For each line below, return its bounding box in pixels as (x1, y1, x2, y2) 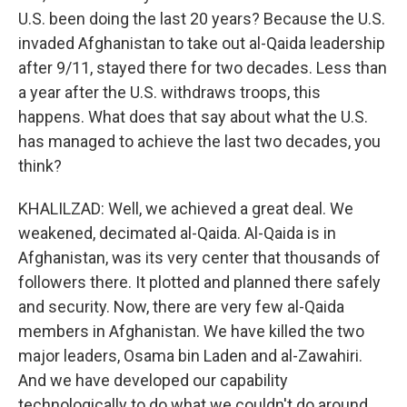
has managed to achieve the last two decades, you (18, 132, 381, 151)
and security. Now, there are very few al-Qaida (18, 297, 344, 316)
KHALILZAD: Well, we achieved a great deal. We (18, 199, 353, 218)
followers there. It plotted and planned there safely (18, 273, 381, 292)
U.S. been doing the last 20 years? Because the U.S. (18, 9, 385, 28)
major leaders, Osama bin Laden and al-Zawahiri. (18, 346, 362, 365)
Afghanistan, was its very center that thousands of (18, 248, 381, 267)
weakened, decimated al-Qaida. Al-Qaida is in (18, 223, 336, 243)
